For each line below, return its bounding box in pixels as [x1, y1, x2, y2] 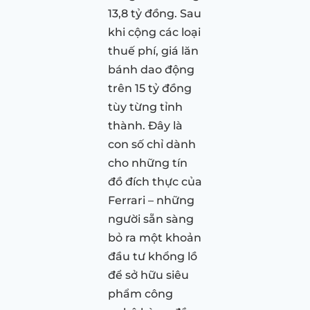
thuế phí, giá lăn [108, 44, 199, 57]
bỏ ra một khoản [108, 230, 201, 244]
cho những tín [108, 156, 188, 170]
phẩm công [108, 286, 173, 300]
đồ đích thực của [108, 174, 202, 188]
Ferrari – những [108, 193, 194, 207]
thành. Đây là [108, 118, 183, 132]
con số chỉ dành [108, 137, 196, 151]
